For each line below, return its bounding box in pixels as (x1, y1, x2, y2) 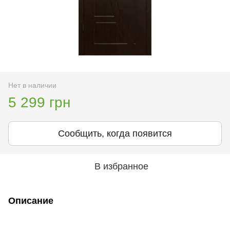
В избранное (94, 161, 148, 171)
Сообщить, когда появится (58, 128, 172, 139)
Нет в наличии (8, 81, 56, 89)
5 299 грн (8, 94, 70, 110)
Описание (8, 195, 53, 206)
